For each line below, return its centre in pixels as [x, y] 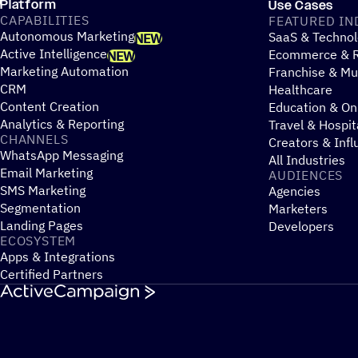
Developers [301, 226]
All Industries [307, 159]
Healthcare [300, 89]
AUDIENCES [306, 175]
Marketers [298, 208]
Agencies [294, 191]
